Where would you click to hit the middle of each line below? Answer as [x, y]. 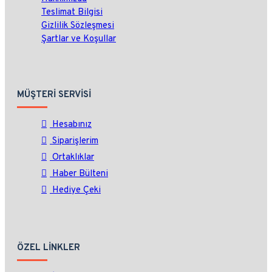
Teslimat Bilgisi [72, 12]
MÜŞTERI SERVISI [54, 95]
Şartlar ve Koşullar [79, 39]
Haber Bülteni [80, 174]
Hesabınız [72, 124]
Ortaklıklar [73, 157]
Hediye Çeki [76, 190]
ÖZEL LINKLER [49, 248]
